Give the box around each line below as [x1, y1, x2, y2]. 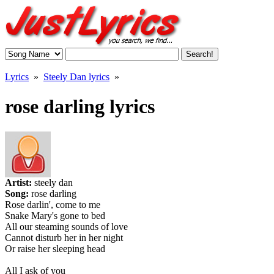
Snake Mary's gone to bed [5, 210, 105, 221]
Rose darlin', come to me [5, 199, 100, 210]
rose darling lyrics [5, 95, 155, 118]
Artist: [5, 177, 34, 188]
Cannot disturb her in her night [5, 232, 123, 243]
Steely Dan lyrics [43, 72, 109, 82]
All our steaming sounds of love [5, 221, 128, 232]
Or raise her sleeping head [5, 243, 105, 254]
